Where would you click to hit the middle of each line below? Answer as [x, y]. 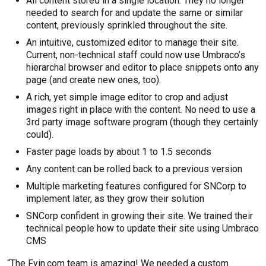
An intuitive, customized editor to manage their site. [132, 42]
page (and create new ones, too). [94, 80]
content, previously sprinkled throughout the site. [127, 25]
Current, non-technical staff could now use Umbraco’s [136, 55]
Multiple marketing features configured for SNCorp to [136, 186]
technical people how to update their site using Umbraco [142, 228]
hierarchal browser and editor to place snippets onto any [142, 67]
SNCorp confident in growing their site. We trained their [140, 216]
